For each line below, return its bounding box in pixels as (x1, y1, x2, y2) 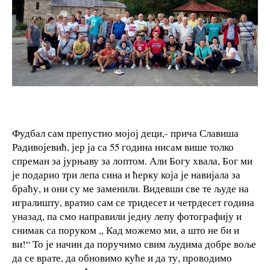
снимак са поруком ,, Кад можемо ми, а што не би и (12, 222, 239, 237)
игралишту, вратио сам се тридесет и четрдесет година (12, 195, 254, 209)
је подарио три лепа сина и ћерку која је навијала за (12, 167, 240, 181)
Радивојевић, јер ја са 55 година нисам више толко (12, 139, 234, 154)
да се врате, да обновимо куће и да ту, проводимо (12, 250, 232, 265)
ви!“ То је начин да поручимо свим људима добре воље (12, 236, 256, 251)
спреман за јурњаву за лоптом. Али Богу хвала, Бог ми (12, 153, 253, 168)
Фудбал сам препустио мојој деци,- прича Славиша (12, 125, 239, 140)
